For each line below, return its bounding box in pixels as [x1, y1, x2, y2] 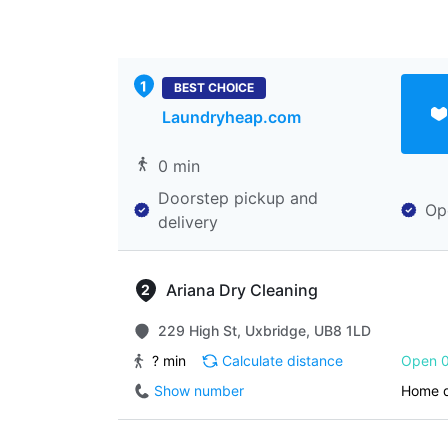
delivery [158, 212, 218, 232]
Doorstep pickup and [158, 188, 318, 208]
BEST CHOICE [174, 80, 254, 95]
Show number [154, 382, 244, 399]
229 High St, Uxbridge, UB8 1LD [158, 322, 371, 339]
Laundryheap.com [162, 107, 301, 127]
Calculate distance [222, 352, 343, 369]
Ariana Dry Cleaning [166, 280, 318, 300]
